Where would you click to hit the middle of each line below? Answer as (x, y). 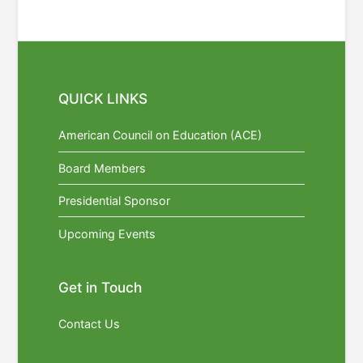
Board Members (102, 168)
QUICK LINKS (103, 98)
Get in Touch (100, 287)
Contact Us (90, 324)
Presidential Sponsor (115, 201)
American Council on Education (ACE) (160, 135)
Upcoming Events (107, 233)
